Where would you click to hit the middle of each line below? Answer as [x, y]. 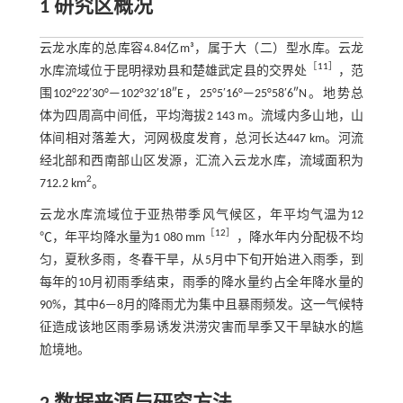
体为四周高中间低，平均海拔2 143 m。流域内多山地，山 [201, 116]
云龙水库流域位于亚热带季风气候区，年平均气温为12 [201, 215]
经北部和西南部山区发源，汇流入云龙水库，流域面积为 [201, 161]
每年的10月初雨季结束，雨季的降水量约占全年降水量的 [201, 282]
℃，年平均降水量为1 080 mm [122, 237]
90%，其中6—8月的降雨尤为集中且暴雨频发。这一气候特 [201, 305]
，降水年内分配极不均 [300, 237]
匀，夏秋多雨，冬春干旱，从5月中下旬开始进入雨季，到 [201, 260]
